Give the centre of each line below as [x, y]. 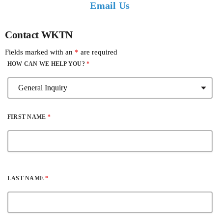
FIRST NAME [27, 117]
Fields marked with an [40, 52]
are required [98, 52]
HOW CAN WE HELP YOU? [47, 64]
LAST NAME [27, 178]
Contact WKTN [39, 35]
